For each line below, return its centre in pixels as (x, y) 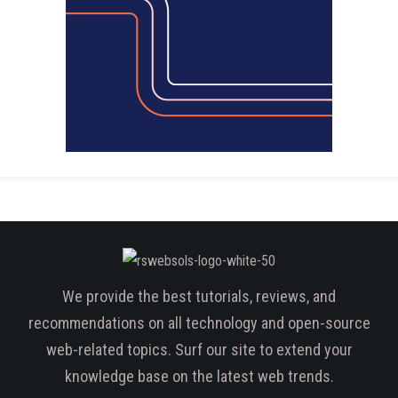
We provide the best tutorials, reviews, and (199, 296)
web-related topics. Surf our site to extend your (199, 349)
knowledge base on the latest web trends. (199, 376)
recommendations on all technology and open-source (199, 322)
